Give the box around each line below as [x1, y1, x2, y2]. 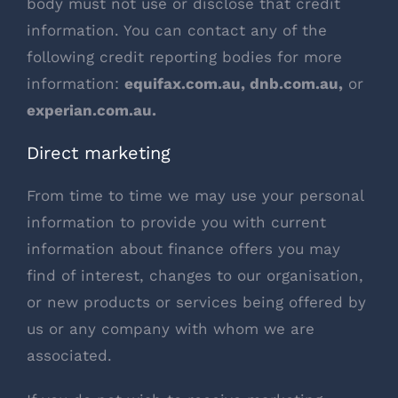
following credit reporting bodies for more [27, 48, 342, 67]
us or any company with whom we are [27, 320, 314, 338]
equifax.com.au [124, 75, 241, 93]
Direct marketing [27, 141, 171, 163]
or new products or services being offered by [27, 293, 366, 312]
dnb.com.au [250, 75, 338, 93]
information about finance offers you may [27, 240, 340, 259]
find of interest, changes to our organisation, [27, 267, 363, 285]
